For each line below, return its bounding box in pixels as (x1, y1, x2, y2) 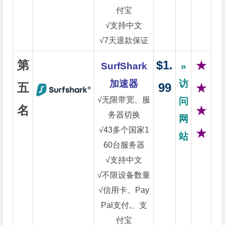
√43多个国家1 (98, 126, 149, 134)
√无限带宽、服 (97, 95, 151, 104)
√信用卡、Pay (98, 186, 150, 194)
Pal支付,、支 (100, 201, 147, 209)
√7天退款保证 (99, 36, 149, 45)
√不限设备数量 (97, 171, 151, 179)
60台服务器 (103, 141, 145, 149)
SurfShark (100, 61, 147, 71)
